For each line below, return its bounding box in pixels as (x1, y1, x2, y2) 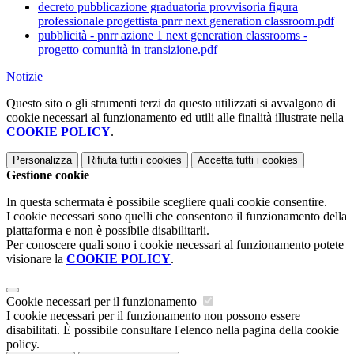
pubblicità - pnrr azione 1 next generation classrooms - (38, 28, 307, 43)
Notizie (6, 70, 43, 84)
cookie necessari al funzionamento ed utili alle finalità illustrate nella (6, 111, 344, 125)
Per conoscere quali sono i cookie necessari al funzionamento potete (6, 238, 344, 252)
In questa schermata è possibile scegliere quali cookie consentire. (6, 195, 327, 209)
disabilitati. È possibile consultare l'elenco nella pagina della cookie (6, 323, 339, 337)
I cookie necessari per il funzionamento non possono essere (6, 309, 300, 323)
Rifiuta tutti (88, 154, 137, 167)
